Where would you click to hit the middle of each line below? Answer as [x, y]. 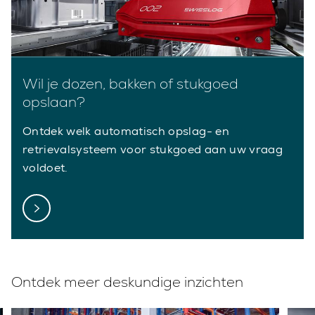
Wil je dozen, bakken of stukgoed [130, 83]
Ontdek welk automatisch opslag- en [126, 131]
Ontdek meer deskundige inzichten [127, 282]
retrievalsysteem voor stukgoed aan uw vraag [153, 149]
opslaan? [54, 102]
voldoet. [45, 167]
